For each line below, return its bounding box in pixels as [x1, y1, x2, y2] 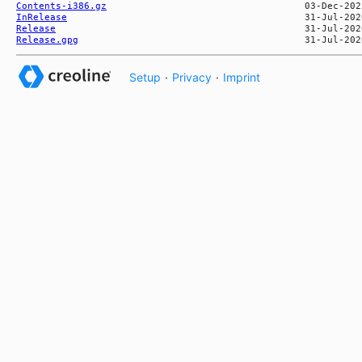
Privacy [172, 69, 212, 84]
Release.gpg [16, 33, 78, 45]
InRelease [16, 11, 67, 23]
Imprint [223, 69, 260, 84]
